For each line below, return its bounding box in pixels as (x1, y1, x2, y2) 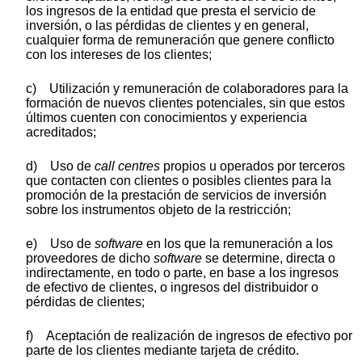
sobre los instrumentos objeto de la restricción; (26, 202, 291, 217)
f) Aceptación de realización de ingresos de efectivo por (26, 328, 352, 343)
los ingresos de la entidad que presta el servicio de (26, 3, 316, 18)
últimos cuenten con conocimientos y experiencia (26, 110, 307, 124)
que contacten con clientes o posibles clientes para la (26, 173, 331, 187)
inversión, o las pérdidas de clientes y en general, (26, 18, 309, 32)
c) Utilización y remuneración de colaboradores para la (26, 81, 348, 95)
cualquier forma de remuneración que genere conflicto (26, 32, 335, 47)
